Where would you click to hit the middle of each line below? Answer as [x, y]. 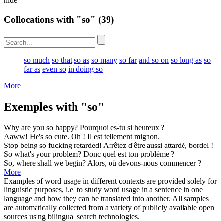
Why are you [25, 127]
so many [104, 60]
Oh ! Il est [88, 136]
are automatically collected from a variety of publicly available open [109, 207]
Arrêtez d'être [125, 145]
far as [32, 69]
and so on [154, 60]
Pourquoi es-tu [104, 127]
